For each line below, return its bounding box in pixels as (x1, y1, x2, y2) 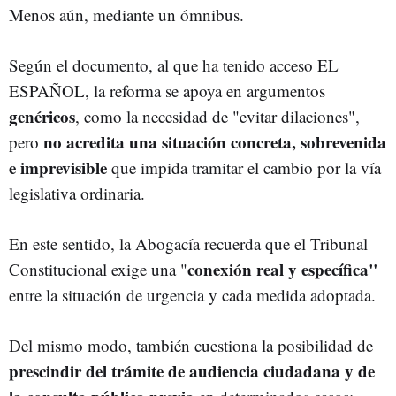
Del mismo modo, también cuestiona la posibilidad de (9, 333, 373, 356)
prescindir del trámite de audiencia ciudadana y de (9, 358, 375, 383)
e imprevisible (9, 155, 107, 179)
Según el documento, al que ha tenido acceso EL (9, 53, 339, 76)
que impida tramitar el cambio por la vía (107, 156, 381, 179)
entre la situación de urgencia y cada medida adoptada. (9, 283, 376, 306)
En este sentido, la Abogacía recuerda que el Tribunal (9, 232, 368, 255)
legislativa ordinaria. (9, 181, 145, 204)
